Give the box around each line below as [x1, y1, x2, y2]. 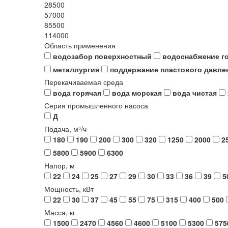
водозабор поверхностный [53, 50, 152, 61]
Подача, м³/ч [44, 123, 87, 134]
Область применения [44, 40, 116, 50]
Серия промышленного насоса [44, 100, 148, 110]
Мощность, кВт [44, 183, 94, 194]
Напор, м [44, 160, 75, 170]
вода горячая [53, 87, 101, 98]
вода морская [112, 87, 162, 98]
